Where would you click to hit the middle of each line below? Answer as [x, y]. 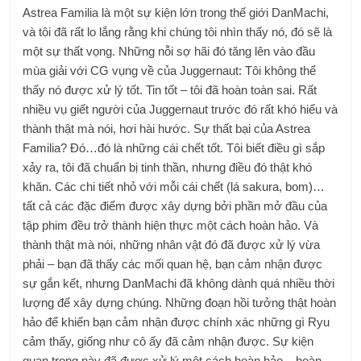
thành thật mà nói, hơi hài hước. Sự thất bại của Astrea [167, 128]
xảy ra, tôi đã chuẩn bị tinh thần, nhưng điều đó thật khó [168, 167]
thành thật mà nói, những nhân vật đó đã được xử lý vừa [172, 244]
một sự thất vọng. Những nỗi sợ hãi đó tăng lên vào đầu [169, 51]
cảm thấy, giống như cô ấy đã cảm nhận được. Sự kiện [168, 341]
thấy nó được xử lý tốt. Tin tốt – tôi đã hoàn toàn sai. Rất [170, 89]
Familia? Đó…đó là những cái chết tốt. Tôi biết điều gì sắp [174, 147]
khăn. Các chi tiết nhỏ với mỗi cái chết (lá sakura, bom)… [174, 186]
